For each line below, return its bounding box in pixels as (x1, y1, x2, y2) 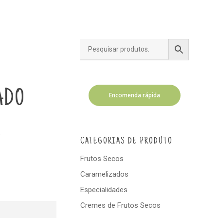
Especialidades (80, 185, 127, 194)
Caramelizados (80, 170, 128, 179)
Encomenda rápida (109, 91, 160, 99)
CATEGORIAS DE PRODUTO (80, 137, 173, 146)
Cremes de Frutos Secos (80, 201, 161, 210)
